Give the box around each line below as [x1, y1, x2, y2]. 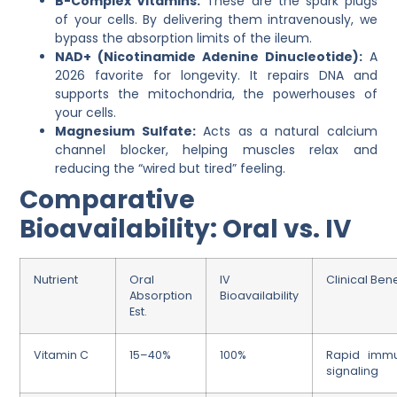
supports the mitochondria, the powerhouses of [55, 84, 378, 103]
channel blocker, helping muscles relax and [55, 140, 378, 159]
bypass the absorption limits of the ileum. [55, 28, 313, 47]
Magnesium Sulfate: [55, 121, 196, 140]
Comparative [19, 182, 196, 217]
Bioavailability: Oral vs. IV [19, 211, 352, 246]
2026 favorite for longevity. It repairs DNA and [55, 66, 378, 84]
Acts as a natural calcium [195, 121, 378, 140]
